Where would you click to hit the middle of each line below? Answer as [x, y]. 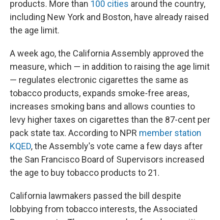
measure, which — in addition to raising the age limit [110, 66]
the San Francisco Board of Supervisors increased [107, 159]
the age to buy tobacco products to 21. [85, 172]
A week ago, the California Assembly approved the [107, 53]
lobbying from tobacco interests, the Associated [104, 209]
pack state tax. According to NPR [74, 133]
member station [170, 133]
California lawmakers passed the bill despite [96, 195]
